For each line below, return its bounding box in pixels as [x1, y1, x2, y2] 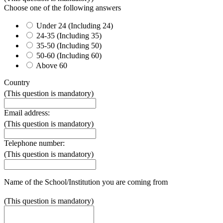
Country [4, 78, 30, 87]
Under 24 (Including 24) [36, 21, 113, 30]
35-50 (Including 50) [36, 41, 102, 50]
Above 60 [36, 61, 67, 70]
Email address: [4, 108, 50, 117]
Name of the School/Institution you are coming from [4, 177, 168, 186]
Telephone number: [4, 139, 65, 148]
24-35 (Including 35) [36, 31, 102, 40]
